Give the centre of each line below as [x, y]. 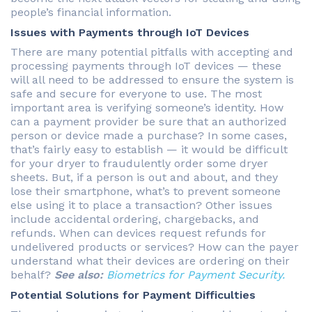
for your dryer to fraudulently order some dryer [139, 164]
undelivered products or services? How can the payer [155, 247]
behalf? [32, 275]
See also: [80, 275]
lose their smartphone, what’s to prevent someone [146, 192]
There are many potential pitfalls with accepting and [152, 52]
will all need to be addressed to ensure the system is [152, 80]
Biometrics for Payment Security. [196, 275]
